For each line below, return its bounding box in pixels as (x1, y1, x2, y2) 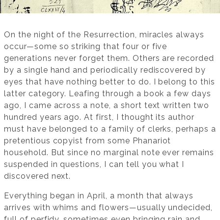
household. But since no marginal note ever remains (4, 147, 214, 157)
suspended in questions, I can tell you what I (4, 159, 185, 169)
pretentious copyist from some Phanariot (4, 136, 171, 145)
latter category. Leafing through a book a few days (4, 88, 211, 98)
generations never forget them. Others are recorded (4, 53, 214, 63)
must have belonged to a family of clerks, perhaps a (4, 124, 216, 134)
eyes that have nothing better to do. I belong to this (4, 77, 215, 86)
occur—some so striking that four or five (4, 41, 167, 51)
